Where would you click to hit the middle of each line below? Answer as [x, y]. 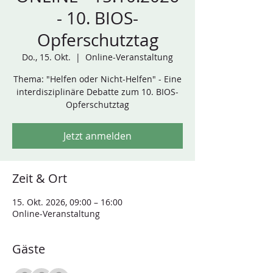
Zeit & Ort [40, 178]
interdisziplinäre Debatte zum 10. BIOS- [97, 92]
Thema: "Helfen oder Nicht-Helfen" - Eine [97, 79]
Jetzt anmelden [97, 136]
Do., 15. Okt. [46, 57]
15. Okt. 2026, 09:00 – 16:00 [67, 202]
